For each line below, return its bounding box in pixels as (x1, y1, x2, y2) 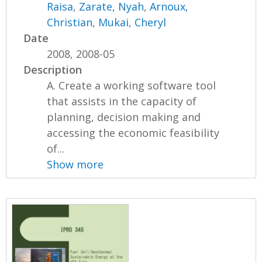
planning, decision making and (47, 109, 201, 124)
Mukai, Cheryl (98, 15, 167, 29)
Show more (47, 157, 104, 171)
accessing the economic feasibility (47, 125, 220, 140)
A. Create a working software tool (47, 78, 216, 92)
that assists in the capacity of (47, 94, 197, 108)
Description (23, 62, 82, 77)
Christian (47, 15, 93, 29)
